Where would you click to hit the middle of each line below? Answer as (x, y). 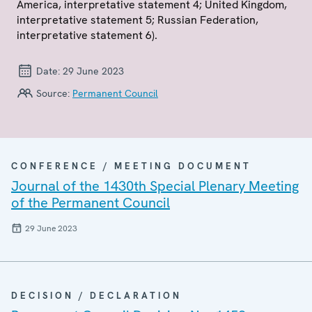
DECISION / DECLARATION (96, 296)
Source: (53, 93)
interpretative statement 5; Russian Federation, (138, 20)
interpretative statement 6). (87, 35)
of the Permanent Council (91, 203)
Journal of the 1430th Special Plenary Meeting (155, 186)
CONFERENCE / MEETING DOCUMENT (131, 166)
